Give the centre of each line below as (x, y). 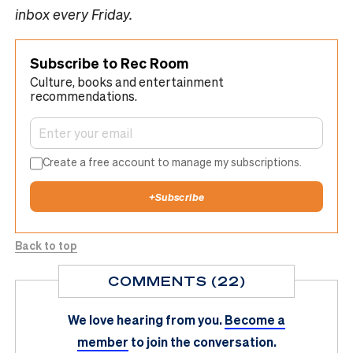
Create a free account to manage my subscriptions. (173, 162)
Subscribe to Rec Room (109, 63)
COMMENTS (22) (176, 281)
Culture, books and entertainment (127, 82)
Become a (255, 319)
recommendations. (84, 96)
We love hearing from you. (145, 319)
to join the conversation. (203, 341)
